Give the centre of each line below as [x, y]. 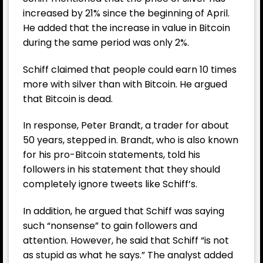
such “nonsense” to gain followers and [110, 226]
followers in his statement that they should [122, 170]
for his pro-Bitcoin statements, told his [112, 155]
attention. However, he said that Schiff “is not [126, 241]
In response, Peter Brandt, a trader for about [126, 126]
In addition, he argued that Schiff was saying [124, 211]
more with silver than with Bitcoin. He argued [125, 84]
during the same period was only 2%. [106, 42]
